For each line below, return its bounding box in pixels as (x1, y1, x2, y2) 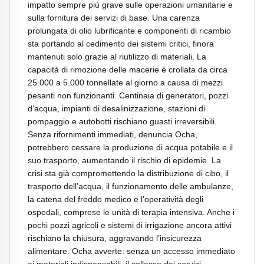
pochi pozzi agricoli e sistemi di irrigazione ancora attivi (28, 220, 232, 230)
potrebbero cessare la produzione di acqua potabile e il (28, 142, 233, 152)
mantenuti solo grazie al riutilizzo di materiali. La (28, 51, 206, 61)
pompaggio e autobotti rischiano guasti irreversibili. (28, 116, 217, 126)
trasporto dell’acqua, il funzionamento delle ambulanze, (28, 181, 233, 191)
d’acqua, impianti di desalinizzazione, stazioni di (28, 103, 205, 113)
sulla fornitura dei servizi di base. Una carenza (28, 12, 200, 22)
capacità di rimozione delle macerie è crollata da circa (28, 64, 227, 74)
